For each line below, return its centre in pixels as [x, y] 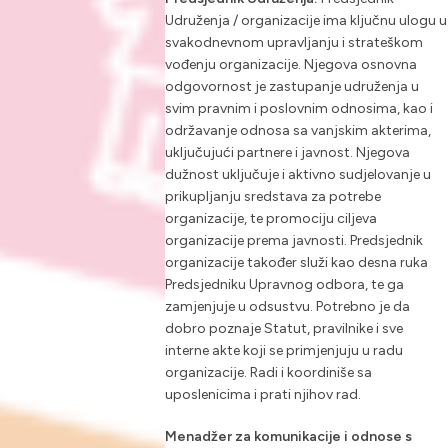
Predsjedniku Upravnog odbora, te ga [284, 285]
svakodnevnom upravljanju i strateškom [293, 43]
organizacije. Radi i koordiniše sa [268, 373]
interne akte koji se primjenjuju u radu [283, 351]
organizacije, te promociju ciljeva [270, 219]
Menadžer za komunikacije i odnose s [288, 437]
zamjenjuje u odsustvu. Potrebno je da [287, 307]
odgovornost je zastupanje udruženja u [291, 87]
